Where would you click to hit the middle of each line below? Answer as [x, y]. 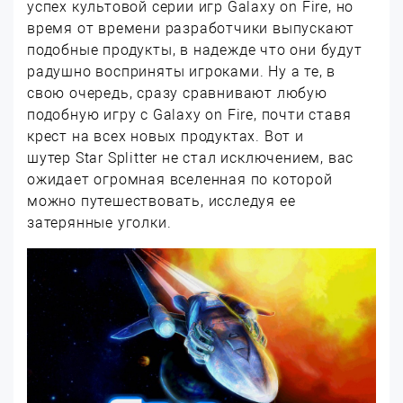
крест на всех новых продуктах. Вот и [166, 136]
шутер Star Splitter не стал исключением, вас [191, 158]
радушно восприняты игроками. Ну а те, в [182, 72]
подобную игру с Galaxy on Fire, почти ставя [189, 115]
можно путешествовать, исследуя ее [161, 201]
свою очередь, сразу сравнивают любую [177, 93]
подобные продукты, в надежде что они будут [195, 50]
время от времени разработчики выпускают [191, 28]
